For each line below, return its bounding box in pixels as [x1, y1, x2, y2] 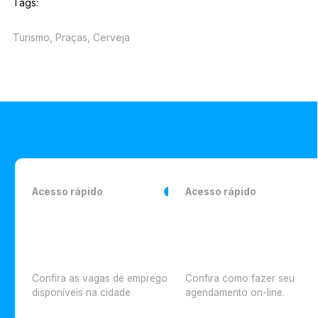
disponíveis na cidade [32, 286, 131, 298]
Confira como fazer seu [185, 272, 295, 284]
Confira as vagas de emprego [32, 272, 168, 284]
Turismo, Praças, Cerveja [12, 31, 130, 43]
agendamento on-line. [185, 286, 285, 298]
